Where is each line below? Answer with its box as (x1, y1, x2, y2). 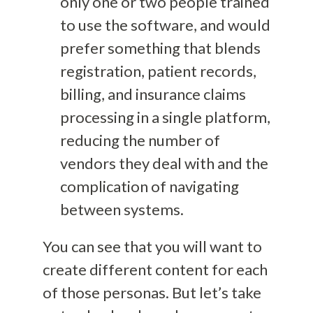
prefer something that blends (59, 38, 261, 57)
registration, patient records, (59, 61, 256, 80)
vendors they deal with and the (59, 153, 268, 173)
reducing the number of (59, 130, 220, 150)
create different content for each (42, 259, 268, 279)
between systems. (59, 199, 184, 219)
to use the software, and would (59, 15, 270, 34)
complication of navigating (59, 176, 239, 196)
